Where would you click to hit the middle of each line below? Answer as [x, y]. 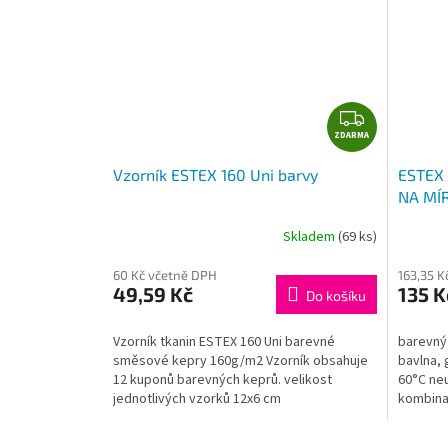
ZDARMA [351, 136]
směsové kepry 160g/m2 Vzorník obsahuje [240, 360]
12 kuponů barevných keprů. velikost [222, 379]
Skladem [310, 237]
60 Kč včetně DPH [165, 274]
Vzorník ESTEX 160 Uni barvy [215, 174]
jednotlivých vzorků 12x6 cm [197, 398]
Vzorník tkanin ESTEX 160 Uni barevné [224, 341]
